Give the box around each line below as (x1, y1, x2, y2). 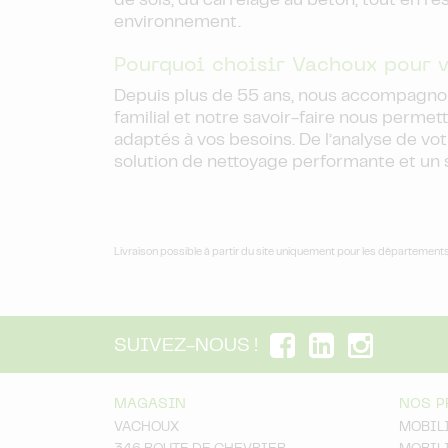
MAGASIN (114, 397, 186, 411)
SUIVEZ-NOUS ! (114, 337, 258, 355)
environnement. (114, 14, 241, 31)
